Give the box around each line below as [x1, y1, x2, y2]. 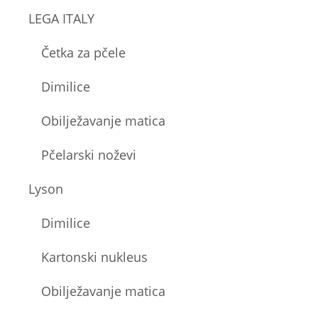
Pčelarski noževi [41, 146, 137, 163]
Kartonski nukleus [41, 248, 148, 265]
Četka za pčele [41, 43, 126, 61]
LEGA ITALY [28, 9, 95, 27]
